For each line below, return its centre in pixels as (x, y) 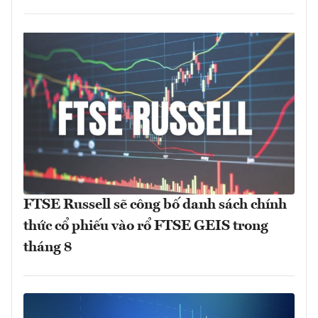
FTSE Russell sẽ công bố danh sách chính (155, 205)
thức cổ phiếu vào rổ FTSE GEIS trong (146, 226)
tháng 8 (48, 247)
